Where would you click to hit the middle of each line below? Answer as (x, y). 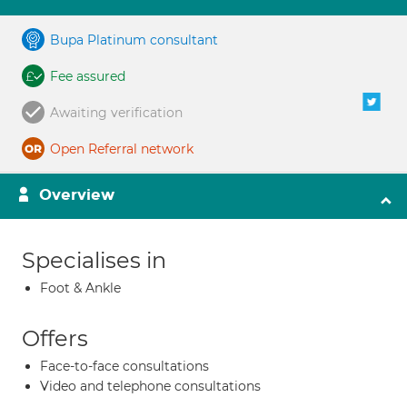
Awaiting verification (116, 113)
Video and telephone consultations (150, 386)
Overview (77, 195)
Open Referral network (122, 149)
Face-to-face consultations (124, 366)
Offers (55, 338)
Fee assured (88, 76)
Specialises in (94, 260)
